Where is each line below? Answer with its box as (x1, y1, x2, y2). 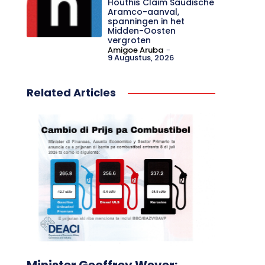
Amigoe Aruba (108, 44, 164, 56)
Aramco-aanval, (108, 6, 180, 18)
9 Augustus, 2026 (108, 52, 174, 64)
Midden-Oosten (108, 25, 176, 37)
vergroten (108, 34, 151, 47)
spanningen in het (108, 15, 185, 28)
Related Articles (26, 85, 116, 101)
